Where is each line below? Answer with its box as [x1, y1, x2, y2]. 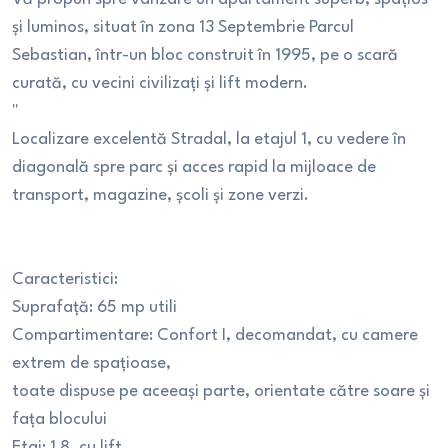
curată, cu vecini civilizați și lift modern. [12, 75, 308, 92]
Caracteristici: [12, 271, 118, 288]
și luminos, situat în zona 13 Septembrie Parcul [12, 19, 354, 36]
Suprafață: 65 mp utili [12, 299, 177, 316]
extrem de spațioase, [12, 355, 171, 372]
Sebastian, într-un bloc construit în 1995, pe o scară [12, 47, 398, 64]
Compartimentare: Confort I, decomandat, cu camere [12, 327, 418, 344]
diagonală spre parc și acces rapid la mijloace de [12, 159, 376, 176]
